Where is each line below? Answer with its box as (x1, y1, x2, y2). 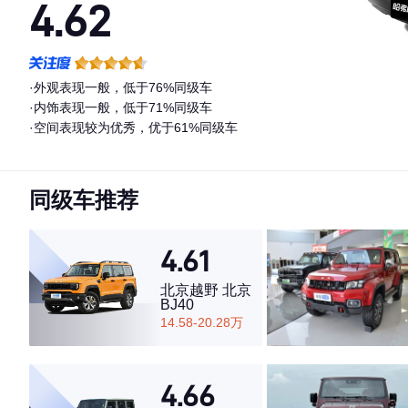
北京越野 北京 (160, 282, 252, 299)
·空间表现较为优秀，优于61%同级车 (29, 120, 238, 135)
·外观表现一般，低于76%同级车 (29, 80, 212, 95)
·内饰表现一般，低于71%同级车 (29, 100, 212, 115)
